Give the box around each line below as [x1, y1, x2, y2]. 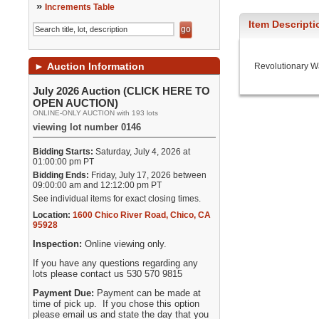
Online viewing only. [85, 239, 167, 249]
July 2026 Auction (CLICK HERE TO [33, 85, 211, 97]
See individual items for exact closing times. [33, 194, 202, 204]
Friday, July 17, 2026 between [89, 170, 207, 180]
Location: [33, 210, 71, 220]
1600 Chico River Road [73, 210, 167, 220]
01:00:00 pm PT [33, 157, 95, 167]
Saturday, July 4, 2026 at [93, 147, 191, 157]
